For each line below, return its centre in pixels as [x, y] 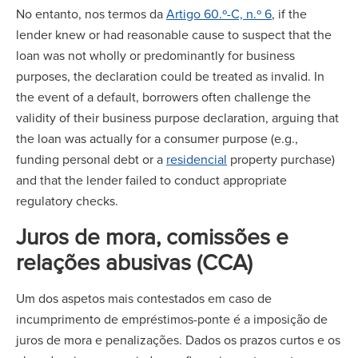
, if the [289, 14]
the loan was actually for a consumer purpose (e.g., [157, 138]
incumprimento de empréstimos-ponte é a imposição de [172, 319]
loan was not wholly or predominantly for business [155, 55]
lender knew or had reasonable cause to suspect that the [174, 34]
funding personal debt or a [91, 159]
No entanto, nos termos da [91, 14]
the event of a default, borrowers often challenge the [163, 97]
